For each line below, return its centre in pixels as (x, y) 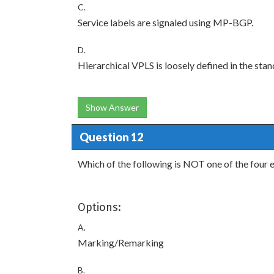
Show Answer (112, 107)
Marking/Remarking (121, 243)
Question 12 (111, 137)
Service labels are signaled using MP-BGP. (165, 22)
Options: (99, 207)
